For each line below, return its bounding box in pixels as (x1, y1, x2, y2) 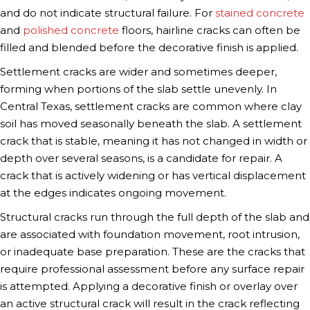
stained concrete (215, 6, 304, 19)
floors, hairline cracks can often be (119, 24, 300, 37)
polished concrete (23, 24, 119, 37)
